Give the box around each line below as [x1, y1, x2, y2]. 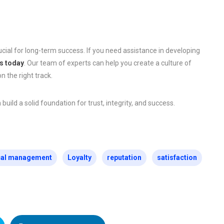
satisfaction [157, 153, 197, 162]
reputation [107, 153, 141, 162]
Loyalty [67, 153, 91, 162]
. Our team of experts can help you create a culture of [24, 59, 191, 67]
